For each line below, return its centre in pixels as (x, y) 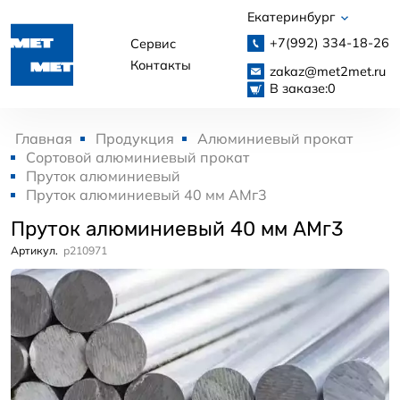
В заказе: (298, 88)
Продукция (135, 139)
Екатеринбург (293, 17)
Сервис (153, 43)
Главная (44, 139)
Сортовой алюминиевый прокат (137, 158)
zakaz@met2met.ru (327, 71)
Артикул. (34, 251)
